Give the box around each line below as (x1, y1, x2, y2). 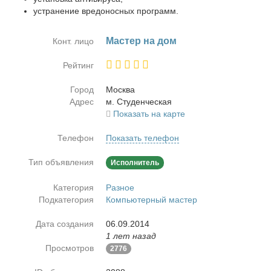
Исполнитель (111, 158, 159, 167)
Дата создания (36, 219, 94, 229)
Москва (106, 85, 135, 94)
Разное (106, 183, 134, 192)
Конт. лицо (53, 36, 94, 46)
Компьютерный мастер (106, 195, 197, 204)
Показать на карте (113, 109, 185, 119)
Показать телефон (106, 133, 179, 143)
